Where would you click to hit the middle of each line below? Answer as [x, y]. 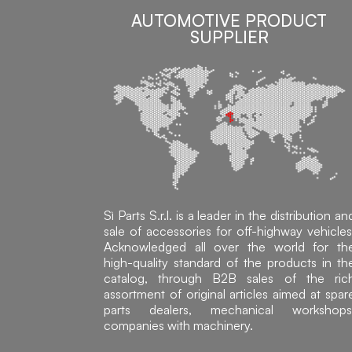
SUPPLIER [229, 37]
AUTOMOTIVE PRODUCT [229, 20]
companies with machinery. [178, 326]
